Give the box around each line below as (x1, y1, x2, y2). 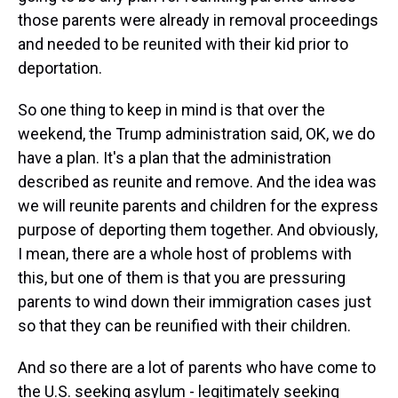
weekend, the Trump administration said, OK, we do (18, 124, 375, 143)
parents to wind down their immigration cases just (18, 292, 371, 311)
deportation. (18, 59, 102, 77)
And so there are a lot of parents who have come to (18, 358, 376, 377)
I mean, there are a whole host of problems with (18, 244, 352, 263)
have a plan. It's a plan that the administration (18, 148, 331, 167)
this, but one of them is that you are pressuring (18, 268, 346, 287)
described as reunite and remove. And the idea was (18, 172, 377, 191)
